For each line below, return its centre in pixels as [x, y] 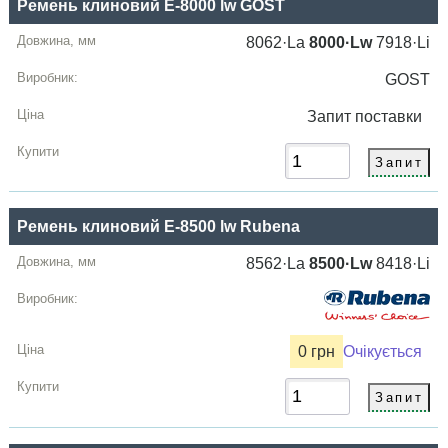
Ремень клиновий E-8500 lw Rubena [159, 227]
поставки [393, 116]
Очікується [383, 352]
